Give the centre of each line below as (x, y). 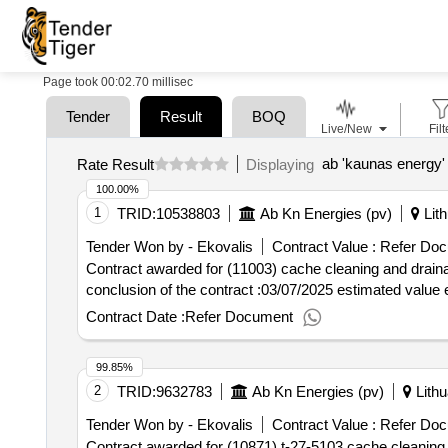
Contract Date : (135, 316)
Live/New (346, 129)
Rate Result (115, 164)
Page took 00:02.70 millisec (118, 82)
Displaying (283, 164)
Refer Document (238, 316)
